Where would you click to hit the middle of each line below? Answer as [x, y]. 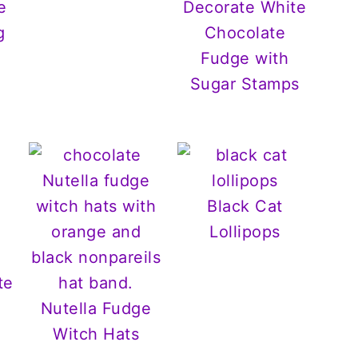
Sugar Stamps [245, 84]
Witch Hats [96, 334]
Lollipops [245, 231]
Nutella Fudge [96, 308]
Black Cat [245, 206]
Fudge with [245, 58]
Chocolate [245, 32]
